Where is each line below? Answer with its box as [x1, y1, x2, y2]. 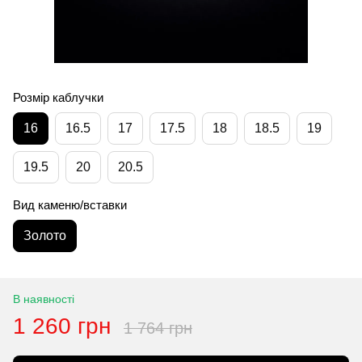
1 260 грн [13, 313, 111, 339]
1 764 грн [124, 318, 192, 337]
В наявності [13, 292, 74, 305]
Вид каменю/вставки [13, 197, 127, 212]
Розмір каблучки [13, 90, 103, 104]
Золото [23, 228, 66, 242]
